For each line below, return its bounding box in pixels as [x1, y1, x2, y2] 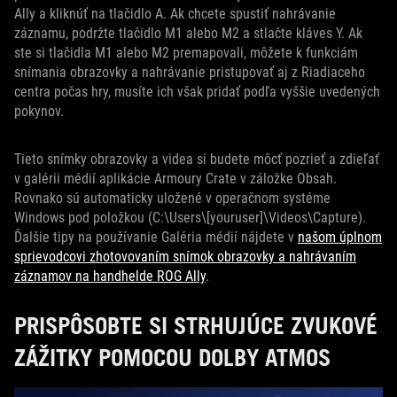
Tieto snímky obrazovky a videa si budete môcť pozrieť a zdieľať [14, 151, 379, 168]
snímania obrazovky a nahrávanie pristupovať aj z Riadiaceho [14, 64, 365, 82]
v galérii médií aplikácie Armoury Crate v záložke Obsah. [14, 170, 337, 188]
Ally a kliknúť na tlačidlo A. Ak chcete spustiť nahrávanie [14, 5, 336, 23]
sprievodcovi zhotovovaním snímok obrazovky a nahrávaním [14, 248, 356, 266]
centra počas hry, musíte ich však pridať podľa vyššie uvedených [14, 83, 380, 101]
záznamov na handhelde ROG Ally [14, 268, 206, 285]
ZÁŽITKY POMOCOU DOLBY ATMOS [14, 343, 331, 372]
